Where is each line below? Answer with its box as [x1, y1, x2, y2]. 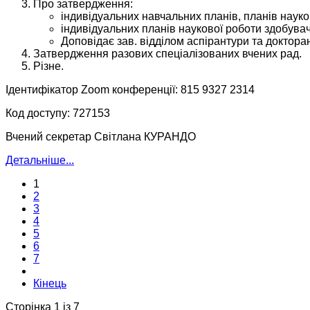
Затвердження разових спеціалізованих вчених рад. [33, 48, 302, 60]
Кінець [33, 277, 66, 290]
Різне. [33, 60, 64, 73]
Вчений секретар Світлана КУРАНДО [6, 131, 196, 143]
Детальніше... [6, 154, 74, 167]
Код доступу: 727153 [6, 107, 110, 120]
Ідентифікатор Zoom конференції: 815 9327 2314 [6, 84, 255, 96]
